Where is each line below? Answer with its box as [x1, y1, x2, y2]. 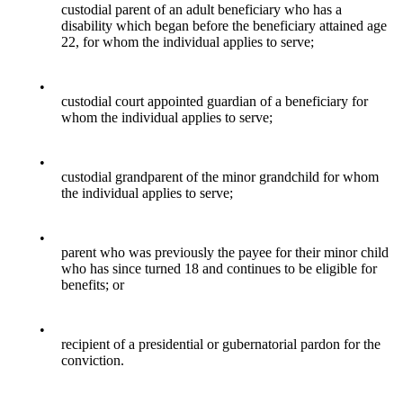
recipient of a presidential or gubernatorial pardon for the [61, 336, 381, 353]
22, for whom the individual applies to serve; [61, 34, 314, 50]
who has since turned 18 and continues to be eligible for [61, 261, 377, 277]
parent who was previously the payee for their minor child [61, 245, 389, 261]
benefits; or [61, 277, 124, 293]
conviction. [61, 353, 124, 369]
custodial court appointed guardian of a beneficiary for [61, 94, 368, 110]
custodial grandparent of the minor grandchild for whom [61, 169, 379, 185]
